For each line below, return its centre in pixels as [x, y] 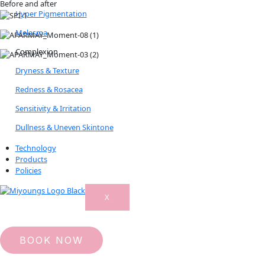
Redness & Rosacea [49, 89]
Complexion [38, 51]
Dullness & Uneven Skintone [64, 127]
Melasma [31, 32]
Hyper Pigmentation [51, 13]
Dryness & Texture [47, 70]
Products [31, 159]
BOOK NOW [51, 240]
